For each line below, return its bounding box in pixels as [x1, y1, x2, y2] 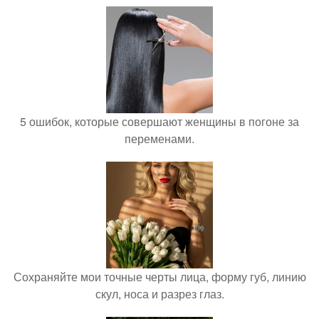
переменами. [125, 130, 194, 147]
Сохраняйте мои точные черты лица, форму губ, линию [13, 268, 306, 285]
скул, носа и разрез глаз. [95, 286, 224, 302]
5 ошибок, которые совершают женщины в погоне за [20, 113, 299, 130]
